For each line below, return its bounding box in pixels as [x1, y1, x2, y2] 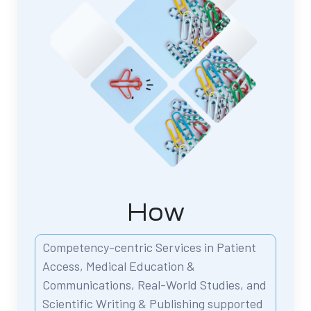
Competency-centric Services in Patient [42, 239, 256, 255]
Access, [42, 258, 86, 274]
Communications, [42, 277, 137, 293]
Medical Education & [86, 258, 195, 274]
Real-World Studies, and [137, 277, 267, 293]
